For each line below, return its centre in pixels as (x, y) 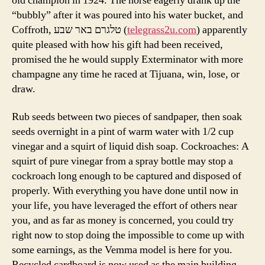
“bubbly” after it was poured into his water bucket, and (127, 15)
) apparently (222, 30)
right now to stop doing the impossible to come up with (128, 235)
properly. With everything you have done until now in (125, 191)
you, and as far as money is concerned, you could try (123, 220)
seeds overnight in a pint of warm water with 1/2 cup (123, 132)
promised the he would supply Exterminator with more (127, 59)
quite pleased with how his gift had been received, (117, 44)
